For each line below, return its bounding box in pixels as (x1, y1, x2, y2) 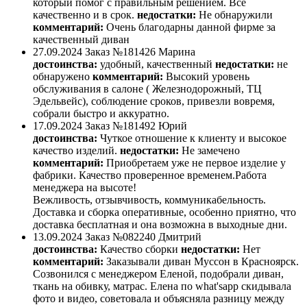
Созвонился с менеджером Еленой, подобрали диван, (33, 268, 284, 280)
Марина (158, 46, 195, 58)
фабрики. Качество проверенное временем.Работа (33, 169, 267, 182)
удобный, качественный (100, 58, 212, 71)
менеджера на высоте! (33, 182, 136, 194)
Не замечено (182, 145, 240, 157)
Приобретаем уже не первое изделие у (106, 157, 286, 169)
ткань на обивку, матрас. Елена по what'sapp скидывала (33, 280, 291, 293)
